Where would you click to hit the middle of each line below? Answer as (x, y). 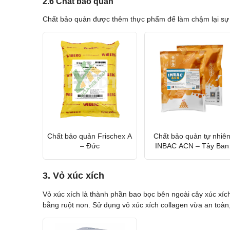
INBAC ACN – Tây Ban (192, 146)
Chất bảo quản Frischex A (90, 136)
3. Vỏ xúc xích (73, 176)
